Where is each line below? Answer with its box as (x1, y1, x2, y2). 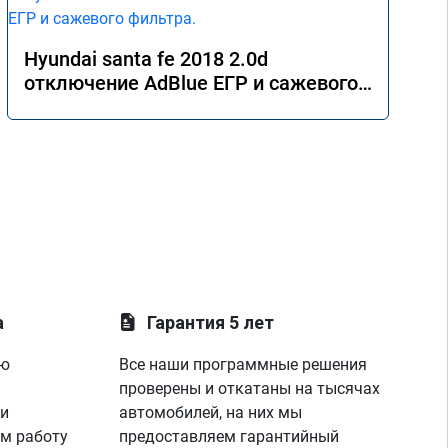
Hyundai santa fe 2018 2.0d (24, 47, 268, 71)
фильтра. (24, 95, 110, 119)
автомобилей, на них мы (119, 403, 303, 422)
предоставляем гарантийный (119, 427, 340, 446)
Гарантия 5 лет (147, 312, 275, 333)
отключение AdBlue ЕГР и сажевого (24, 71, 358, 95)
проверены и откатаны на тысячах (119, 379, 381, 398)
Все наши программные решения (119, 355, 368, 374)
